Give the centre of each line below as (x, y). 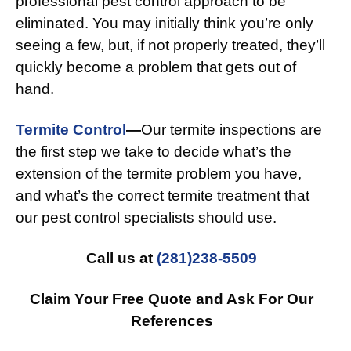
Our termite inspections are (232, 130)
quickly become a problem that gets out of (156, 67)
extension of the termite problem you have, (159, 174)
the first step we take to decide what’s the (154, 152)
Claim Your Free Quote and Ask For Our (172, 299)
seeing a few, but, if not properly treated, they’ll (170, 45)
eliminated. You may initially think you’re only (165, 24)
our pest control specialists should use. (146, 218)
